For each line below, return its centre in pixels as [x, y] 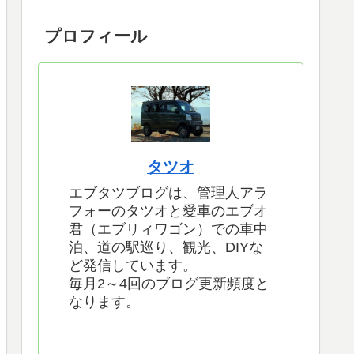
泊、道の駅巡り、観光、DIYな [166, 248]
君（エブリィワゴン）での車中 [168, 230]
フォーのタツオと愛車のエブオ [168, 211]
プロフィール [96, 36]
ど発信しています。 [133, 266]
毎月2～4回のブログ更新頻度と [169, 284]
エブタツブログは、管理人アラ [168, 193]
